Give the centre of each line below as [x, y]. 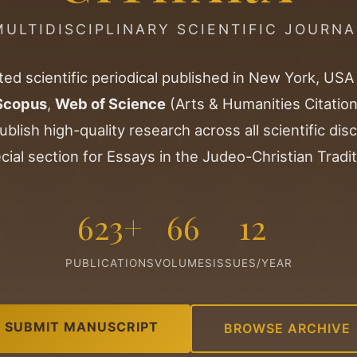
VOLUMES [183, 263]
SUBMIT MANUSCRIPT [82, 327]
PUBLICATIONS [110, 263]
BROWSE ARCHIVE [287, 328]
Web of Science [110, 104]
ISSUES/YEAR [252, 263]
